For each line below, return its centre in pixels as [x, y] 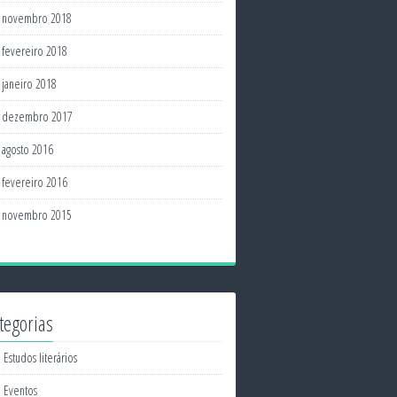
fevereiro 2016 [35, 182]
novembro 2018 [37, 18]
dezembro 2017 [37, 117]
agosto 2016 [27, 149]
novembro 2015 [37, 215]
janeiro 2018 [29, 84]
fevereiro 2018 [35, 51]
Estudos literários [40, 358]
